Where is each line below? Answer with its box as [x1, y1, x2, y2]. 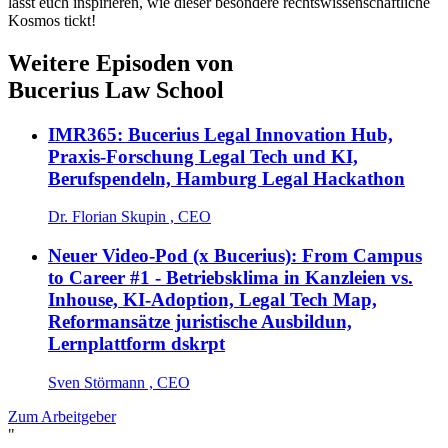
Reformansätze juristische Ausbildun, [48, 311, 352, 333]
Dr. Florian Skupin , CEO [48, 208, 211, 226]
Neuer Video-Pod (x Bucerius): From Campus [48, 245, 422, 267]
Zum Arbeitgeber [8, 407, 116, 425]
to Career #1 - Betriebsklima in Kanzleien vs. [48, 267, 413, 289]
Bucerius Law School [8, 76, 224, 103]
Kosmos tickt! [8, 11, 96, 29]
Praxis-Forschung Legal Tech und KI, [48, 145, 358, 167]
